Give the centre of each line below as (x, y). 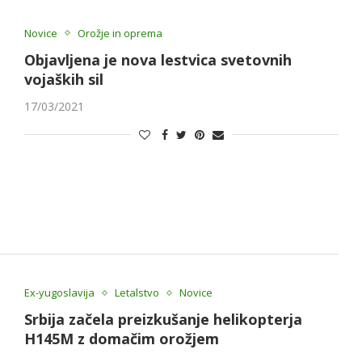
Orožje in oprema (120, 33)
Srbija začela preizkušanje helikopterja (163, 320)
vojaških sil (63, 79)
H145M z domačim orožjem (121, 339)
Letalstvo (137, 293)
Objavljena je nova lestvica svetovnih (158, 59)
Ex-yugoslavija (59, 293)
